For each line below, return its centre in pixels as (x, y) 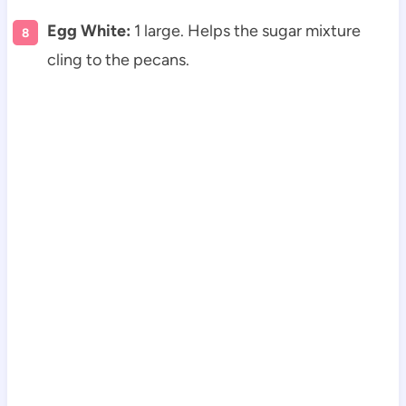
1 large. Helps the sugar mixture (245, 31)
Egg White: (88, 31)
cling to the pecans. (118, 60)
